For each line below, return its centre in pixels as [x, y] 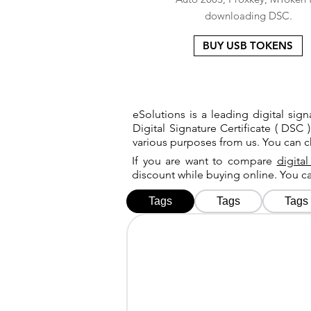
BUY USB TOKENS [248, 45]
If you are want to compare [204, 161]
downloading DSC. [249, 16]
